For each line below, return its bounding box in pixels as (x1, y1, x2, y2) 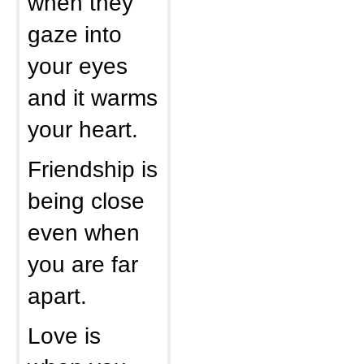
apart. (28, 283, 87, 309)
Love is (28, 323, 101, 349)
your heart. (28, 116, 138, 142)
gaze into (28, 21, 122, 47)
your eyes (28, 53, 128, 79)
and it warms (28, 84, 158, 110)
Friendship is (28, 156, 158, 182)
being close (28, 188, 145, 214)
